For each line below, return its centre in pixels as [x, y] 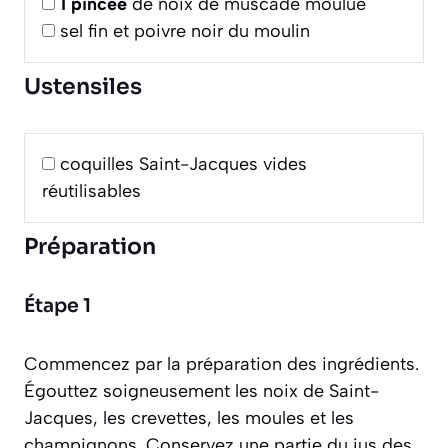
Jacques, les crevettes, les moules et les [189, 417]
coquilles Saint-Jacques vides [183, 163]
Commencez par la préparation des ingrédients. [221, 363]
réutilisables [91, 190]
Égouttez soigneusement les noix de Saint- [201, 390]
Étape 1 [57, 305]
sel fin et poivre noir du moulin [185, 30]
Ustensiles [83, 86]
